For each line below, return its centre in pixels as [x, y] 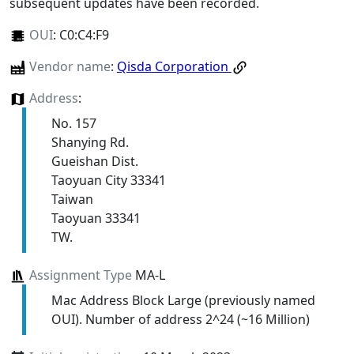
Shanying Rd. [90, 142]
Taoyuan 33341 [96, 218]
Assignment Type [80, 275]
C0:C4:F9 [84, 34]
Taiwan [72, 199]
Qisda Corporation [174, 66]
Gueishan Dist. [94, 161]
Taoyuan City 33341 [108, 180]
